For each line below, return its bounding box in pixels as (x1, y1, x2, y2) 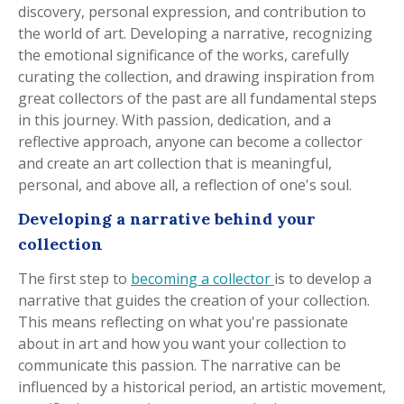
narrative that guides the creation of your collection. (18, 289, 370, 310)
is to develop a (274, 268, 372, 289)
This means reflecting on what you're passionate (18, 311, 348, 332)
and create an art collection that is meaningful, (18, 152, 332, 173)
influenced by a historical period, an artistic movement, (18, 376, 386, 397)
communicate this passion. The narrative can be (18, 354, 341, 375)
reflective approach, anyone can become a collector (18, 131, 363, 151)
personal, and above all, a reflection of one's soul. (18, 174, 352, 195)
